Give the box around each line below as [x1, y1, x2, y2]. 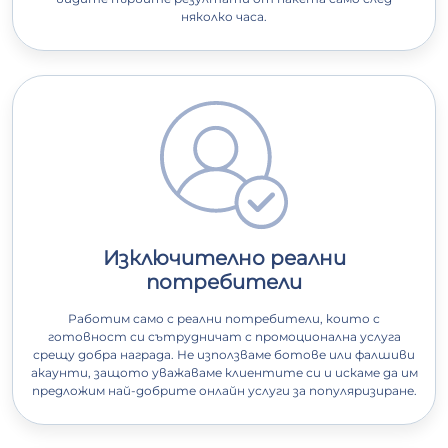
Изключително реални [102, 246, 346, 271]
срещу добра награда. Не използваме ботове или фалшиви [33, 347, 415, 363]
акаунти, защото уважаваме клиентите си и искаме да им [30, 365, 418, 381]
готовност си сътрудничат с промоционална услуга [47, 329, 401, 345]
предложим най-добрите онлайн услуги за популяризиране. [31, 383, 417, 399]
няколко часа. [181, 9, 267, 25]
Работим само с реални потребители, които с [68, 311, 380, 327]
